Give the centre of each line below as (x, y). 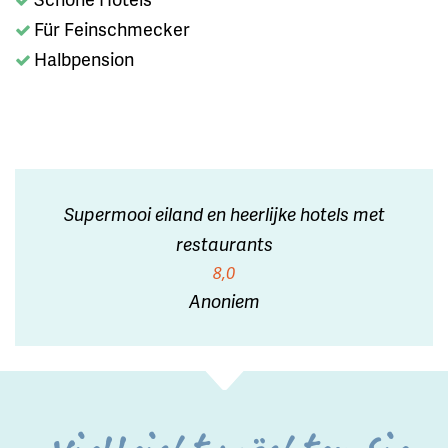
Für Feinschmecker (112, 28)
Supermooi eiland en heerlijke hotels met (224, 213)
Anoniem (224, 300)
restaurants (224, 243)
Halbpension (84, 58)
